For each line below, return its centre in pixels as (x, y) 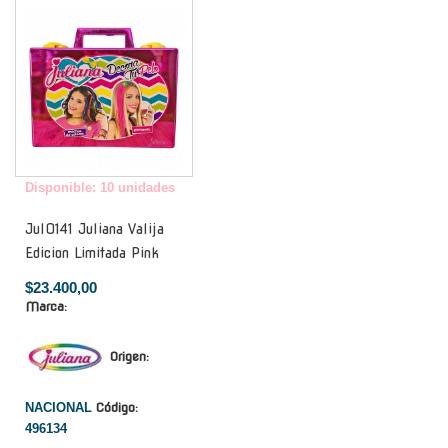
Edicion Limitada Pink (92, 252)
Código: (117, 407)
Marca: (46, 306)
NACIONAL (60, 407)
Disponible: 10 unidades (100, 187)
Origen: (129, 357)
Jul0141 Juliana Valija (94, 228)
